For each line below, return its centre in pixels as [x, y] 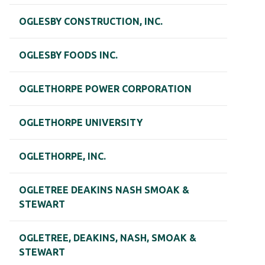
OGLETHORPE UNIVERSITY [81, 123]
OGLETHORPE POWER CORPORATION [105, 89]
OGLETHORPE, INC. [62, 156]
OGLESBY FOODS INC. [68, 55]
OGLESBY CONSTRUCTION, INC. [91, 22]
